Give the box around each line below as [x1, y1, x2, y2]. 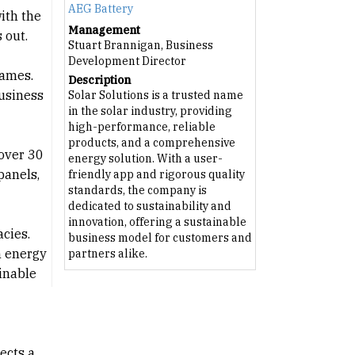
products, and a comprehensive [67, 135, 235, 150]
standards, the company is [67, 182, 207, 197]
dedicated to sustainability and [67, 198, 231, 213]
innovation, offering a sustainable [67, 214, 246, 229]
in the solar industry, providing [67, 103, 232, 118]
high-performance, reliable [67, 119, 216, 134]
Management [67, 22, 140, 37]
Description [67, 72, 131, 87]
